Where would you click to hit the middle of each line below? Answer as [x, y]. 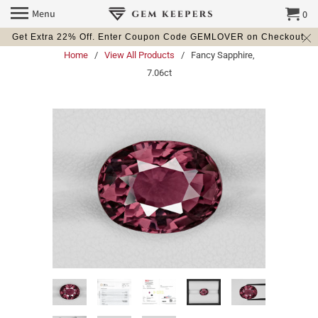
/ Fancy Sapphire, [215, 55]
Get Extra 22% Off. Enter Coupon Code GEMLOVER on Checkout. [159, 37]
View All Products [139, 55]
